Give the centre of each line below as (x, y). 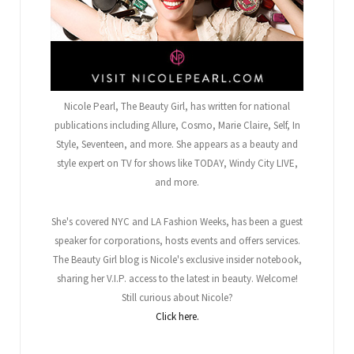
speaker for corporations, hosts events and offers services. (177, 240)
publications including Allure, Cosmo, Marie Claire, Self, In (177, 125)
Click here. (177, 316)
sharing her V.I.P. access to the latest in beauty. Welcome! (177, 278)
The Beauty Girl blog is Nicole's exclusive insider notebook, (177, 259)
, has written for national (237, 106)
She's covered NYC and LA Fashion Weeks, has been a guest (177, 221)
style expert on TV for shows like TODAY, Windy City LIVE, (177, 163)
